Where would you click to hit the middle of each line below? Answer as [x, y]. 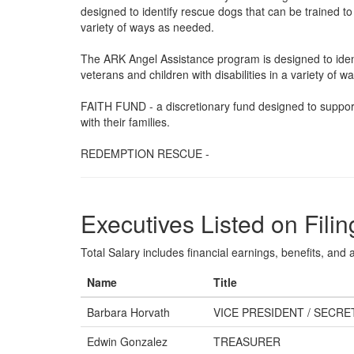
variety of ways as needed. [147, 27]
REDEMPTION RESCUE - [145, 153]
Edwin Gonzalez [127, 341]
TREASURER [247, 341]
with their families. [125, 122]
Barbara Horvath [128, 312]
